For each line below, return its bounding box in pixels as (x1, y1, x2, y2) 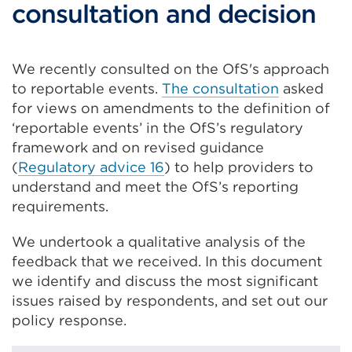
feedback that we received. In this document (12, 253, 322, 269)
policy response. (12, 312, 126, 328)
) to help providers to (164, 159, 313, 175)
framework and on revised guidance (12, 139, 264, 156)
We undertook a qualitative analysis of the (12, 233, 306, 250)
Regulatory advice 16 (18, 159, 164, 175)
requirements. (12, 198, 108, 214)
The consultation (162, 80, 279, 97)
